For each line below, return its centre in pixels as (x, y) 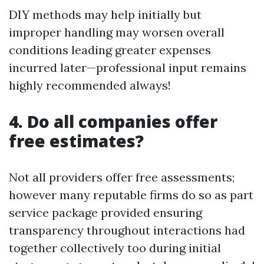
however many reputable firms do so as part (131, 194)
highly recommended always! (90, 85)
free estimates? (76, 141)
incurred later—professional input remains (128, 67)
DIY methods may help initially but (105, 14)
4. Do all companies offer (113, 121)
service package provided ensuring (105, 212)
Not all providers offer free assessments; (122, 177)
